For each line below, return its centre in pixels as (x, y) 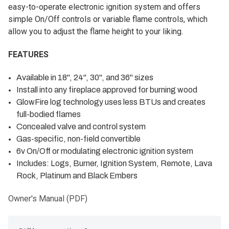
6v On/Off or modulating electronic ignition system (105, 151)
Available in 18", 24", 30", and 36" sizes (85, 77)
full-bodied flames (49, 114)
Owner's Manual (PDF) (48, 198)
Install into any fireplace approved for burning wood (107, 89)
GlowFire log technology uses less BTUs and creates (111, 102)
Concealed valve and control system (81, 126)
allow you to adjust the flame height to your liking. (96, 31)
